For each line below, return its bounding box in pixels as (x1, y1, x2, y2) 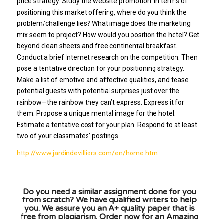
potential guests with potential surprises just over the (16, 87, 179, 95)
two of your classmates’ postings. (16, 131, 120, 140)
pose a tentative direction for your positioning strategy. (16, 64, 184, 72)
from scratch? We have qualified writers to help (22, 195, 197, 205)
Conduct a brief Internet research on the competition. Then (16, 53, 197, 61)
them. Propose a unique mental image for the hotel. (16, 109, 175, 117)
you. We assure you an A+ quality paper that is (24, 203, 195, 213)
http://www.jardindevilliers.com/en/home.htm (16, 149, 158, 157)
